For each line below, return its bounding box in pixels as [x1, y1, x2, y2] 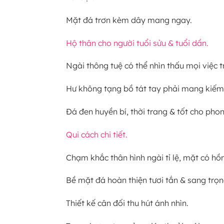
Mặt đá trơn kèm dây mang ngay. [66, 14, 192, 25]
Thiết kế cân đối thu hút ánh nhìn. [66, 198, 188, 208]
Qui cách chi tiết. [66, 129, 127, 139]
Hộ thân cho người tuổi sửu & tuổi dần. [66, 37, 208, 48]
